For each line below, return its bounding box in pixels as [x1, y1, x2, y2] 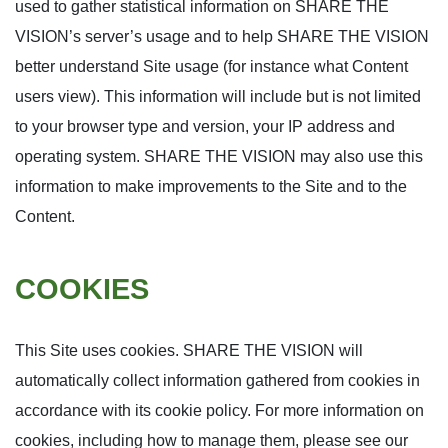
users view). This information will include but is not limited [15, 88, 421, 105]
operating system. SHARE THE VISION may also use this [15, 148, 423, 165]
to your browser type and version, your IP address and [15, 118, 395, 135]
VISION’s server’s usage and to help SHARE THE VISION [15, 28, 429, 45]
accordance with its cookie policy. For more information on [15, 402, 424, 419]
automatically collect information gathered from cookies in [15, 372, 420, 389]
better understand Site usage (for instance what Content [15, 58, 408, 75]
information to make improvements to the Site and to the [15, 178, 407, 195]
